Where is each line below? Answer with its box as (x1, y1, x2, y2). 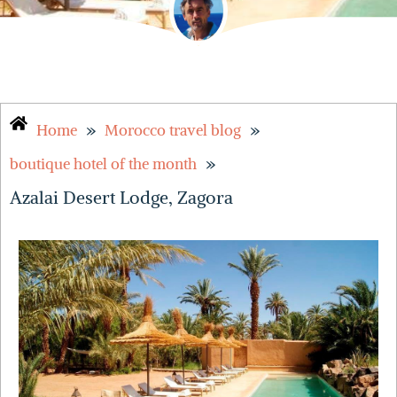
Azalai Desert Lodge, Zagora (10, 186, 233, 209)
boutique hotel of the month (10, 154, 197, 175)
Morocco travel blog (105, 121, 241, 141)
